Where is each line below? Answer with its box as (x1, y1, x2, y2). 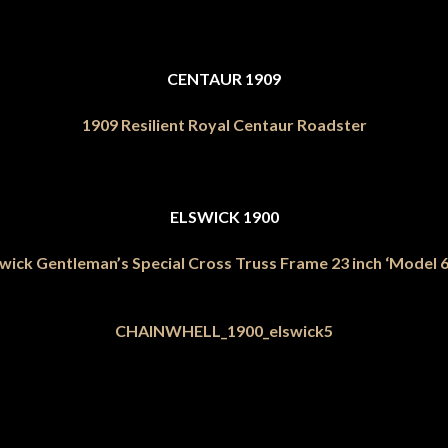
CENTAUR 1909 (167, 69, 281, 88)
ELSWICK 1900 (169, 207, 279, 226)
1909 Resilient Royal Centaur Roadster (81, 115, 367, 134)
